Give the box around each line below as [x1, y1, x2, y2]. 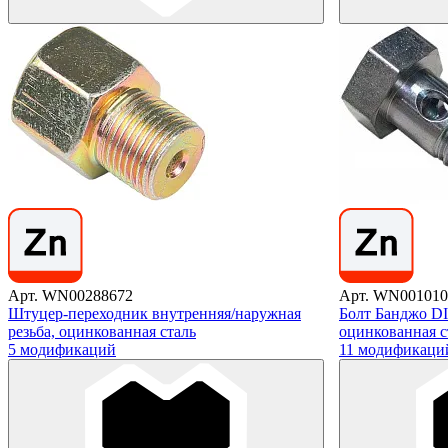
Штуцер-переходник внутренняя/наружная [8, 304, 301, 322]
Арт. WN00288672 [8, 286, 133, 304]
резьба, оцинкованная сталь [8, 322, 196, 340]
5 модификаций [8, 340, 116, 358]
